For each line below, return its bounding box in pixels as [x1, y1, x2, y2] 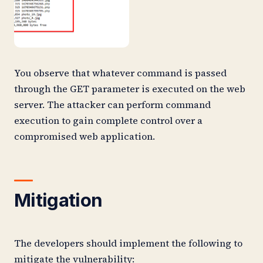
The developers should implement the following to [14, 237, 242, 250]
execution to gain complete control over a [14, 114, 203, 127]
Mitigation [14, 188, 103, 211]
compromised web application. [14, 130, 155, 143]
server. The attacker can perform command [14, 98, 211, 112]
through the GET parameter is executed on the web [14, 82, 245, 96]
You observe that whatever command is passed [14, 66, 227, 80]
